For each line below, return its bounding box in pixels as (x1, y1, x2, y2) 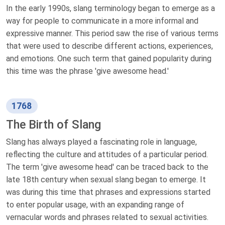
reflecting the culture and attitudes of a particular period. (6, 149, 208, 159)
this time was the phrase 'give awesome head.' (6, 66, 169, 76)
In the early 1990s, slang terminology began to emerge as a (6, 3, 215, 13)
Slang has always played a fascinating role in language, (6, 137, 197, 147)
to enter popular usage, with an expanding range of (6, 199, 184, 209)
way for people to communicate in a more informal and (6, 16, 198, 26)
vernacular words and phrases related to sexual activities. (6, 212, 208, 222)
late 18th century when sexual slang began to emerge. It (6, 174, 206, 184)
